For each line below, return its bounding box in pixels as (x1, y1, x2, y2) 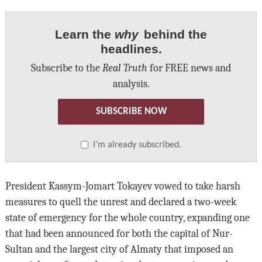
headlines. (100, 42, 162, 56)
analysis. (112, 77, 150, 89)
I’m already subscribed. (93, 140, 181, 150)
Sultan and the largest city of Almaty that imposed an (5, 243, 233, 256)
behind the (140, 27, 207, 41)
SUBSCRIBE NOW (95, 106, 167, 117)
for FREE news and (147, 61, 231, 74)
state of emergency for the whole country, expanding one (5, 212, 250, 224)
